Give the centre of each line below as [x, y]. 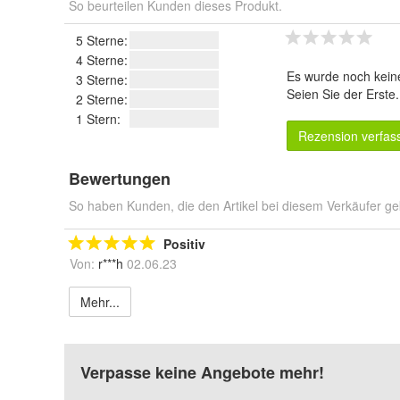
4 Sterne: [102, 60]
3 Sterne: [102, 79]
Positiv [184, 244]
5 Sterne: [102, 40]
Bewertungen [120, 179]
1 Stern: [98, 119]
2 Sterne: [102, 99]
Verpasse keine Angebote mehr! [202, 372]
